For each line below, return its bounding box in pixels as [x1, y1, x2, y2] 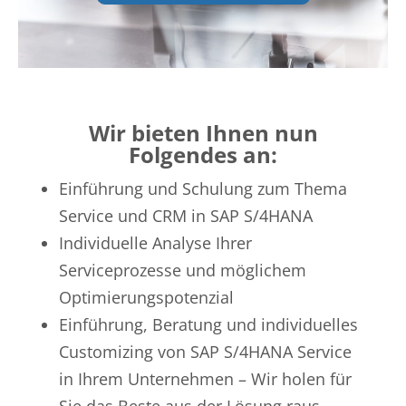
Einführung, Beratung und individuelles [59, 314, 358, 336]
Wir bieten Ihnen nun [88, 118, 318, 149]
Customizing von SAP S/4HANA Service [59, 341, 352, 363]
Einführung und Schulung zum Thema [59, 178, 347, 200]
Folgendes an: [129, 140, 277, 170]
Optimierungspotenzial [59, 286, 234, 309]
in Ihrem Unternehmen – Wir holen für [59, 368, 352, 391]
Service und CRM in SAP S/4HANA [59, 205, 313, 227]
